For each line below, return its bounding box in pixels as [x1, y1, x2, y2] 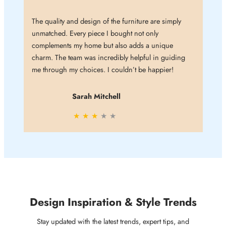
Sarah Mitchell [72, 91, 121, 102]
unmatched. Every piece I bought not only [31, 28, 158, 39]
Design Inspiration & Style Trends [29, 194, 197, 210]
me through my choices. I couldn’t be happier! [31, 64, 174, 75]
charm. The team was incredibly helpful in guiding [31, 52, 185, 63]
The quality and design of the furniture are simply [31, 16, 181, 27]
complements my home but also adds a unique [31, 40, 173, 51]
